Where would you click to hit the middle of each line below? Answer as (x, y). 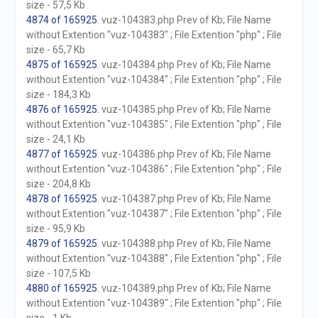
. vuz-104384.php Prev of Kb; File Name (184, 65)
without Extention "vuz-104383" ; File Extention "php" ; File (154, 35)
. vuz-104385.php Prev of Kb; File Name (184, 109)
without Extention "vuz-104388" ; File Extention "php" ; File (154, 258)
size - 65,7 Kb (55, 50)
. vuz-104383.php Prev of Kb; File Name (184, 20)
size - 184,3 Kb (58, 94)
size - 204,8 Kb (58, 184)
